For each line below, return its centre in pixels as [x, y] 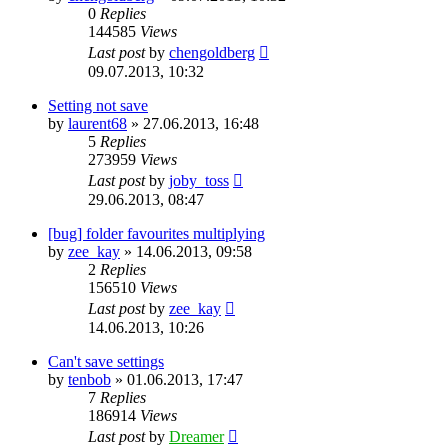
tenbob [89, 379]
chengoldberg [212, 52]
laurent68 [97, 123]
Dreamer [196, 436]
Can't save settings [106, 361]
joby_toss [199, 180]
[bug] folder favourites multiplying [156, 233]
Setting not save [98, 105]
